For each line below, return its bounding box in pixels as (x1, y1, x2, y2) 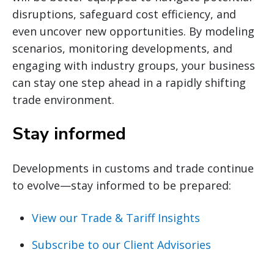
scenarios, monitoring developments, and (12, 40, 232, 56)
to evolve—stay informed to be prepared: (12, 177, 231, 193)
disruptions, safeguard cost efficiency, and (12, 6, 236, 21)
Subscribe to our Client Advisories (32, 237, 211, 252)
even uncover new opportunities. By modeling (12, 23, 254, 39)
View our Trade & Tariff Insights (32, 210, 200, 225)
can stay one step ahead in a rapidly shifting (12, 75, 246, 90)
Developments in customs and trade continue (12, 160, 254, 176)
